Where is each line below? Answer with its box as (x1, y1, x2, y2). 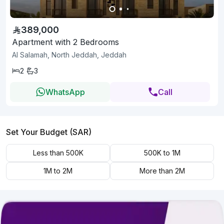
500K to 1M (143, 148, 180, 157)
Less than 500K (32, 148, 83, 157)
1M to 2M (43, 166, 72, 175)
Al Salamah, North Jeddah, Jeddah (12, 50, 126, 59)
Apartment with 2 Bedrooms (12, 36, 119, 47)
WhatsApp (45, 86, 85, 97)
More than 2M (139, 166, 185, 175)
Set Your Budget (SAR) (6, 126, 91, 137)
